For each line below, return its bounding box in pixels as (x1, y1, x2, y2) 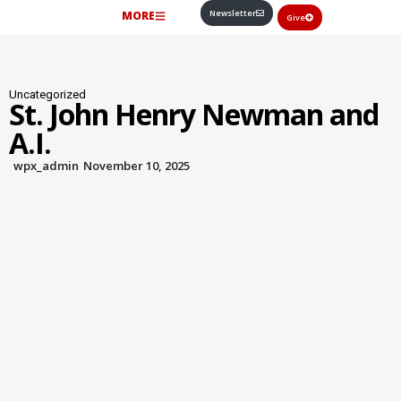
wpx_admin (13, 158, 79, 174)
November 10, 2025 (83, 158, 190, 174)
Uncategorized (9, 88, 86, 101)
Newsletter (209, 7, 256, 19)
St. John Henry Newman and (9, 95, 379, 133)
